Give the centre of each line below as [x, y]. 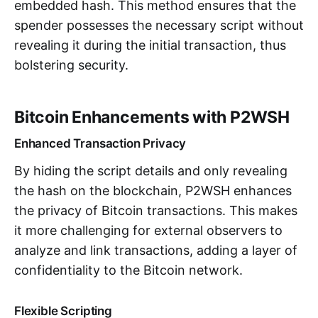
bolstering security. [71, 65]
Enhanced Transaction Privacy [100, 143]
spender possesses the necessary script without [159, 25]
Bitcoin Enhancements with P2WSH [152, 117]
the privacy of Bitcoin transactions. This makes [156, 210]
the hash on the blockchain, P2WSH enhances [153, 190]
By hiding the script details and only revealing [151, 170]
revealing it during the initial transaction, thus [150, 45]
